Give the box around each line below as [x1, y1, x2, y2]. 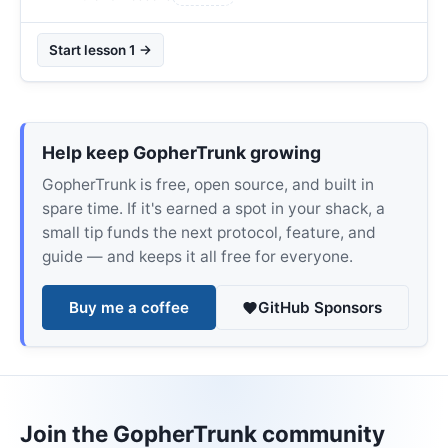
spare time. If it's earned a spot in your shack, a [41, 199, 385, 219]
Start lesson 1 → [49, 41, 153, 58]
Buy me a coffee [68, 297, 189, 317]
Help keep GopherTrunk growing [41, 141, 321, 163]
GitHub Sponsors [258, 297, 383, 317]
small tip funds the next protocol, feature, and [41, 223, 376, 243]
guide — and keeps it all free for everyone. [41, 247, 353, 267]
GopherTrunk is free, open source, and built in [41, 175, 374, 195]
